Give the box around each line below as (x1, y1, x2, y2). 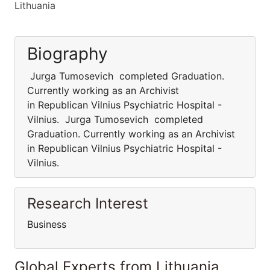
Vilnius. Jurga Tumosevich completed (27, 113, 203, 125)
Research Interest (27, 195, 148, 212)
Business (27, 218, 66, 230)
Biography (27, 43, 108, 64)
